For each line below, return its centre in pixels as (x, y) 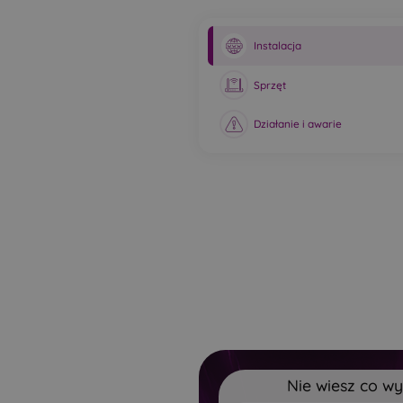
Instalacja (278, 46)
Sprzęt (270, 85)
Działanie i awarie (298, 124)
